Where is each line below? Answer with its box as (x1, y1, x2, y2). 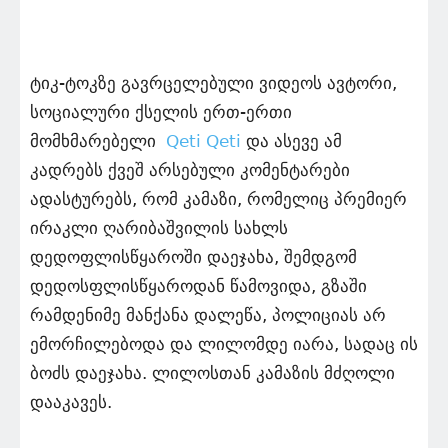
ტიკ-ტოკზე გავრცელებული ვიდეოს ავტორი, (30, 73, 397, 94)
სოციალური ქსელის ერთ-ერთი (30, 102, 292, 123)
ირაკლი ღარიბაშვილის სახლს (30, 218, 288, 239)
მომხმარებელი (30, 131, 166, 152)
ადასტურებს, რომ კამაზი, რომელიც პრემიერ (30, 189, 407, 210)
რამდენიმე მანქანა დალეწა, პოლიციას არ (30, 305, 386, 326)
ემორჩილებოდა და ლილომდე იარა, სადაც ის (30, 334, 418, 355)
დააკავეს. (30, 392, 112, 413)
